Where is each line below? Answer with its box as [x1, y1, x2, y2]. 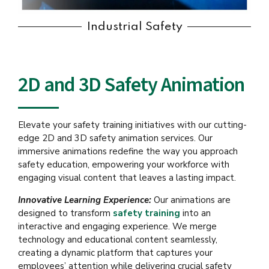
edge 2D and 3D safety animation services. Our [18, 132, 213, 145]
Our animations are [151, 194, 231, 207]
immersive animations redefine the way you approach [18, 145, 238, 158]
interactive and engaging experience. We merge [18, 220, 217, 233]
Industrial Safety [86, 20, 183, 33]
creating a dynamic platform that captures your [18, 247, 213, 259]
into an [180, 207, 211, 220]
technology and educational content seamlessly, [18, 234, 217, 246]
